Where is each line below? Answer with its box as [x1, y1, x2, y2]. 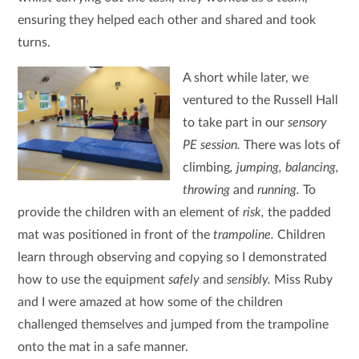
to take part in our [182, 116, 288, 129]
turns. [18, 36, 54, 49]
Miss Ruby [274, 273, 333, 286]
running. [256, 184, 303, 196]
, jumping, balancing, [229, 161, 339, 174]
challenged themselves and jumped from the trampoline [18, 318, 329, 331]
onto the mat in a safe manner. [18, 341, 192, 353]
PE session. [182, 139, 244, 151]
